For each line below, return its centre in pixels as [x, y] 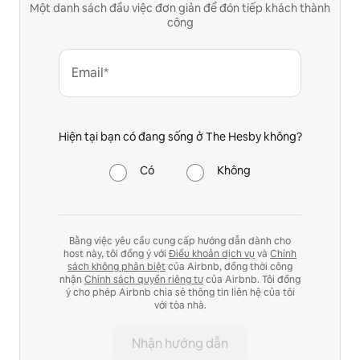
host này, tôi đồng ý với [116, 254]
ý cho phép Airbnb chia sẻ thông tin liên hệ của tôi [180, 292]
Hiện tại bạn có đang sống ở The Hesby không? [180, 136]
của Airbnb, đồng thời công [229, 266]
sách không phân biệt [117, 266]
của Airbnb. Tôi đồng [252, 279]
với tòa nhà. [180, 305]
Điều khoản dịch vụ [212, 254]
